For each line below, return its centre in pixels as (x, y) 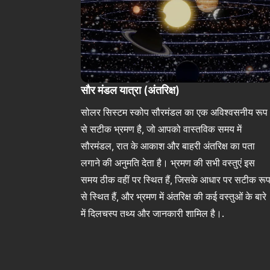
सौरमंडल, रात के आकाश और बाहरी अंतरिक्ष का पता (168, 146)
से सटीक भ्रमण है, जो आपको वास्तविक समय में (162, 129)
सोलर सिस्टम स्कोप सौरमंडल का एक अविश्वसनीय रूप (174, 112)
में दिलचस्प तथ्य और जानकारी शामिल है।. (153, 213)
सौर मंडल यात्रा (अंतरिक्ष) (130, 90)
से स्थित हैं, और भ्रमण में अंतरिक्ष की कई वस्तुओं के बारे (174, 196)
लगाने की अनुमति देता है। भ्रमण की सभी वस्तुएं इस (168, 162)
